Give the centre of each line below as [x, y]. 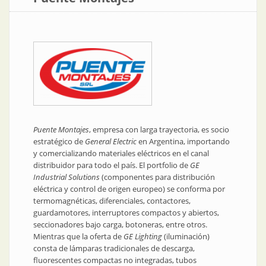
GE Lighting [143, 237]
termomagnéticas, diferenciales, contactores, [112, 201]
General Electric [111, 142]
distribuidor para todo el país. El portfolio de [112, 165]
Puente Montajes [61, 130]
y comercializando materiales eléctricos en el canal [121, 153]
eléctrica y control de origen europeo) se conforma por [129, 189]
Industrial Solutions [66, 177]
